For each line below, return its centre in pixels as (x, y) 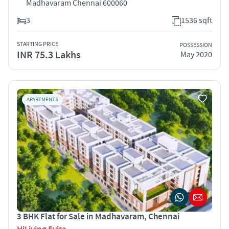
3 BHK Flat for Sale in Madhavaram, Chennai (98, 216)
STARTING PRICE (38, 44)
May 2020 (196, 55)
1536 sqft (197, 20)
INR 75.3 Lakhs (49, 55)
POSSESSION (196, 45)
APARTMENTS (42, 99)
